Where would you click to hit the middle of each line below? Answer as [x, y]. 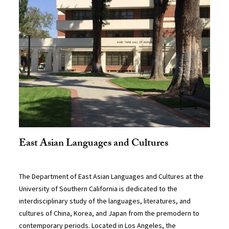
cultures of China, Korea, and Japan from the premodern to [109, 213]
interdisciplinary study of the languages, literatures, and [105, 201]
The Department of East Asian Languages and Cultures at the [111, 177]
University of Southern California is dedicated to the [98, 189]
